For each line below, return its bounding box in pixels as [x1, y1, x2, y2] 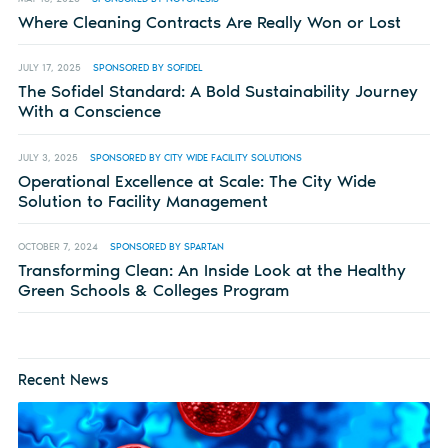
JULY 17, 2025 [17, 62, 81, 74]
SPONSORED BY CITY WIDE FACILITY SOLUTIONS [89, 151, 302, 163]
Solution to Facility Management [17, 190, 268, 211]
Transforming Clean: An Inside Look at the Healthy [17, 259, 406, 280]
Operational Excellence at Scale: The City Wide [17, 170, 376, 191]
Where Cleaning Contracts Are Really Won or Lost [17, 12, 401, 33]
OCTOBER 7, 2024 [17, 240, 98, 252]
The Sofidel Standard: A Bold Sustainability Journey [17, 81, 418, 102]
